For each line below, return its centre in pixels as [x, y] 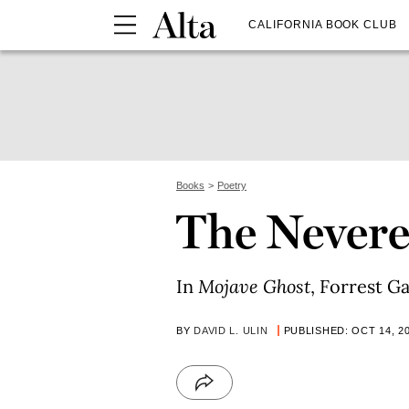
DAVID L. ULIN [231, 330]
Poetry [232, 185]
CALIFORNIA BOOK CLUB [323, 24]
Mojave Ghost [254, 286]
